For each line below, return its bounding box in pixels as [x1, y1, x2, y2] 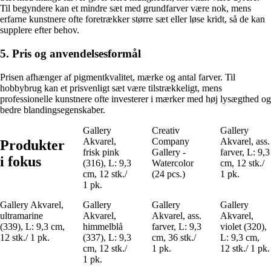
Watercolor [151, 157, 194, 168]
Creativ [151, 125, 180, 135]
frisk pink [83, 146, 119, 157]
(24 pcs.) [151, 168, 185, 179]
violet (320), [220, 221, 267, 232]
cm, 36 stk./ [151, 232, 196, 243]
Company [151, 135, 189, 146]
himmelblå [83, 221, 123, 232]
